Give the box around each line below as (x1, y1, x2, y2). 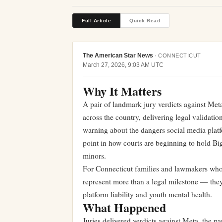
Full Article (82, 18, 111, 23)
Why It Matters (83, 82, 162, 100)
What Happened (83, 199, 166, 216)
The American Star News (83, 52, 153, 59)
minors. (83, 151, 106, 161)
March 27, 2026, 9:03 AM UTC (83, 61, 164, 68)
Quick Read (129, 18, 160, 23)
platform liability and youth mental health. (83, 189, 212, 199)
